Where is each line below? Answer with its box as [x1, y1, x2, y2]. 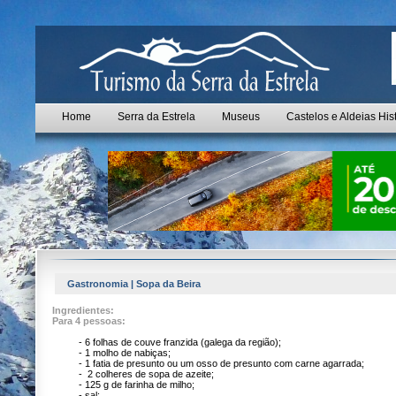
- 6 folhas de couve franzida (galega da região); [52, 337, 284, 347]
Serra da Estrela [118, 110, 195, 123]
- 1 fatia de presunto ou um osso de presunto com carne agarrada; [52, 358, 364, 369]
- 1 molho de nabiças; [52, 347, 173, 358]
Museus [222, 110, 260, 123]
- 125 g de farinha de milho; [52, 379, 197, 390]
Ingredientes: [52, 305, 114, 316]
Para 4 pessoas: [52, 316, 126, 326]
